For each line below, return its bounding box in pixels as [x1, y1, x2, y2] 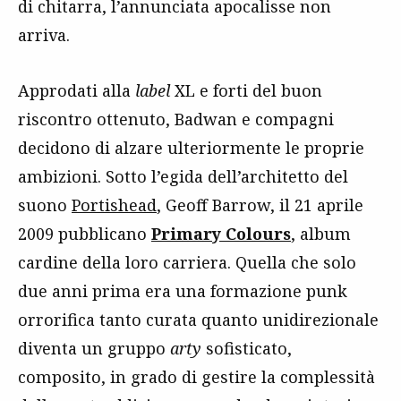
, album [291, 222, 351, 244]
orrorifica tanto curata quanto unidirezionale [18, 308, 379, 330]
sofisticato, [201, 337, 292, 359]
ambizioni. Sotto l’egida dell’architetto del [18, 165, 348, 187]
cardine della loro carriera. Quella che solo [18, 251, 356, 273]
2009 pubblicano [18, 222, 151, 244]
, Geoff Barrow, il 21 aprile [157, 193, 363, 216]
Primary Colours [151, 222, 291, 244]
